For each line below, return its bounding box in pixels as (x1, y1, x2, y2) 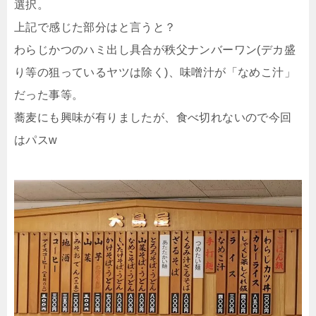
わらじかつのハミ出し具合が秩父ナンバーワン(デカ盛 (14, 44, 296, 56)
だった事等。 (14, 89, 84, 101)
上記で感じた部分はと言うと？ (14, 21, 176, 33)
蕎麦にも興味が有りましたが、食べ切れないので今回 (14, 111, 292, 123)
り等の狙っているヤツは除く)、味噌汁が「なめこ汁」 (14, 66, 296, 78)
